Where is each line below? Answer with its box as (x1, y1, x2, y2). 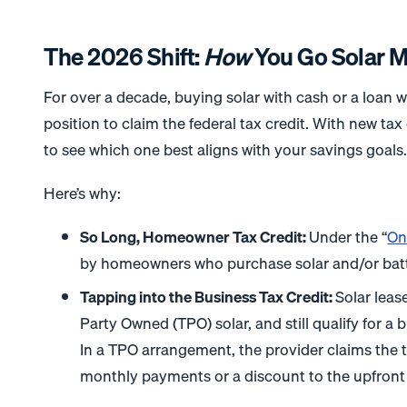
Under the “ (309, 223, 388, 249)
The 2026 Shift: (44, 37, 204, 75)
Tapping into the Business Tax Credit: (80, 283, 336, 309)
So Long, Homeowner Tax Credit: (80, 223, 310, 249)
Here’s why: (44, 181, 122, 206)
